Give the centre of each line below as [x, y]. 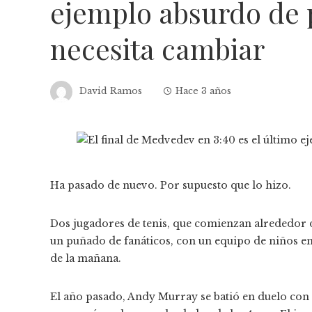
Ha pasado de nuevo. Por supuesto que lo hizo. [171, 185]
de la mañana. [86, 258]
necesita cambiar [157, 48]
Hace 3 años [203, 91]
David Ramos [111, 91]
